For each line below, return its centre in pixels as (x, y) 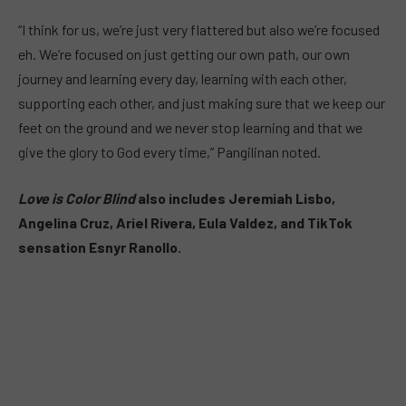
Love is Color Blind (77, 198)
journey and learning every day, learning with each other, (183, 78)
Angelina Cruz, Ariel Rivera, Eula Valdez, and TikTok (185, 223)
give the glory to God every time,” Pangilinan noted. (169, 151)
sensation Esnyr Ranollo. (100, 247)
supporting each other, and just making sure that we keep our (202, 102)
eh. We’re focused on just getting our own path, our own (184, 53)
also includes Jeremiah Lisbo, (235, 198)
